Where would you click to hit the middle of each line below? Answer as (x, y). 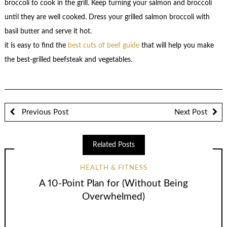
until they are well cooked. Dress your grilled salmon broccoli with (107, 17)
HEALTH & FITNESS (113, 168)
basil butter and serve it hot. (48, 31)
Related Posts (113, 145)
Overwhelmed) (113, 197)
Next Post (191, 112)
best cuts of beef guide (103, 45)
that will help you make (176, 45)
